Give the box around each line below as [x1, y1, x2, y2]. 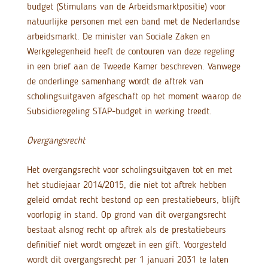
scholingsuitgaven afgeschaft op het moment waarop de [26, 90, 241, 102]
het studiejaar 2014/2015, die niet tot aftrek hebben [26, 179, 227, 191]
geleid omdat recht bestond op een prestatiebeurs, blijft [26, 194, 240, 206]
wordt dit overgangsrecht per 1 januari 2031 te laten [26, 254, 229, 266]
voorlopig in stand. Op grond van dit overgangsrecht [26, 209, 226, 221]
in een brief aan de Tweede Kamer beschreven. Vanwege [26, 60, 240, 72]
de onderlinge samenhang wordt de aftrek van [26, 75, 203, 87]
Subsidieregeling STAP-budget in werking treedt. [26, 105, 212, 117]
